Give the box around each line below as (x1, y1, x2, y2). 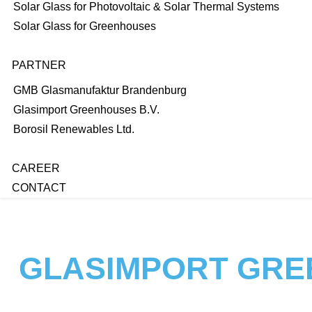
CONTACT (12, 182, 66, 194)
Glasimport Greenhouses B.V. (13, 104, 159, 116)
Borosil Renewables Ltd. (13, 123, 134, 135)
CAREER (12, 162, 60, 174)
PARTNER (12, 59, 66, 71)
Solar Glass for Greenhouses (13, 20, 156, 32)
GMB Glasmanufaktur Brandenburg (13, 84, 187, 96)
